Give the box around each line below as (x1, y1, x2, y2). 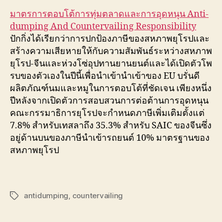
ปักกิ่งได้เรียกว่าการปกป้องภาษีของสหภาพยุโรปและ (10, 33, 210, 45)
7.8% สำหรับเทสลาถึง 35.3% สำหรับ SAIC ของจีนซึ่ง (10, 120, 212, 131)
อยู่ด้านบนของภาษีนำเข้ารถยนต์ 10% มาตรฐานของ (10, 132, 210, 144)
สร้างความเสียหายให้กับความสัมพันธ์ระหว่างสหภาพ (10, 46, 212, 57)
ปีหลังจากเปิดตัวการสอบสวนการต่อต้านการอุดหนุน (10, 95, 209, 107)
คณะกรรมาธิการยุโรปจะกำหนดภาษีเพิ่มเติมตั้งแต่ (10, 108, 205, 119)
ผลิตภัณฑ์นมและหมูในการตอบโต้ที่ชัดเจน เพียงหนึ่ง (10, 83, 212, 94)
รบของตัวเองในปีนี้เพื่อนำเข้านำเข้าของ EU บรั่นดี (10, 70, 200, 82)
